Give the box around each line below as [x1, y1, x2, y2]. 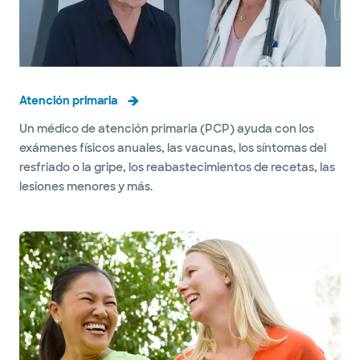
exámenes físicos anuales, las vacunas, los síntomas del [19, 141, 326, 156]
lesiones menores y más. [19, 179, 153, 194]
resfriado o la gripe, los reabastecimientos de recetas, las [19, 160, 335, 175]
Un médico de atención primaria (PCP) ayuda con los [19, 121, 314, 137]
